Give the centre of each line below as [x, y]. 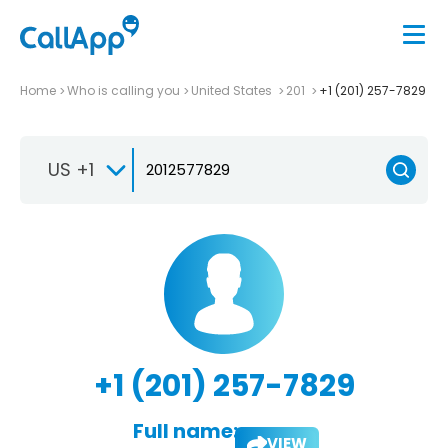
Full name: [185, 430]
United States [233, 90]
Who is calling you [123, 90]
